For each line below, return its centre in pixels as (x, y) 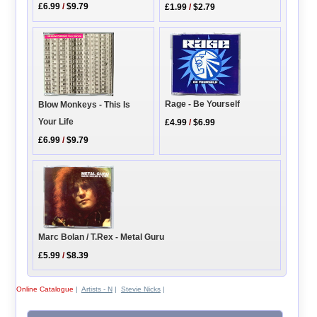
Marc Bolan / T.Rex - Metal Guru (102, 237)
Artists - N (97, 289)
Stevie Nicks (140, 289)
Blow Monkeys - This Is (85, 105)
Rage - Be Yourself (203, 104)
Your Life (56, 122)
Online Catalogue (45, 289)
